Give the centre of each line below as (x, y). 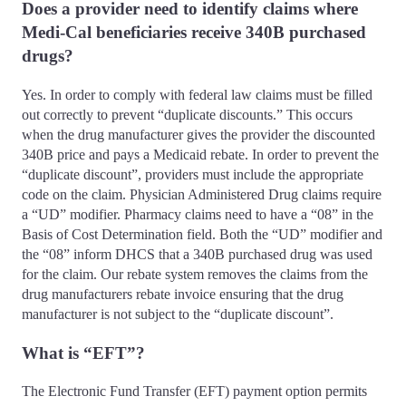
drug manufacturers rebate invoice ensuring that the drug (183, 294)
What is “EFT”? (88, 353)
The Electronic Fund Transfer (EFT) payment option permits (194, 391)
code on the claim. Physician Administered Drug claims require (202, 194)
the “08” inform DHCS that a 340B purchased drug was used (197, 254)
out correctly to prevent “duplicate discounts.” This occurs (187, 114)
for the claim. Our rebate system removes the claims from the (195, 274)
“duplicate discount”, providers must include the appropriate (193, 174)
